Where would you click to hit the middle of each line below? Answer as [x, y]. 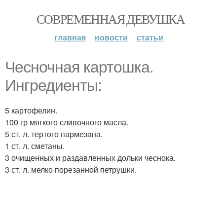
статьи [150, 37]
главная [70, 37]
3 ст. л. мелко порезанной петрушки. [71, 169]
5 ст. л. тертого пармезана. [54, 134]
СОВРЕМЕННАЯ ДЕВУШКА [110, 19]
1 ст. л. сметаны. [35, 146]
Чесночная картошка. [79, 67]
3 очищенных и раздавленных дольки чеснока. [90, 158]
